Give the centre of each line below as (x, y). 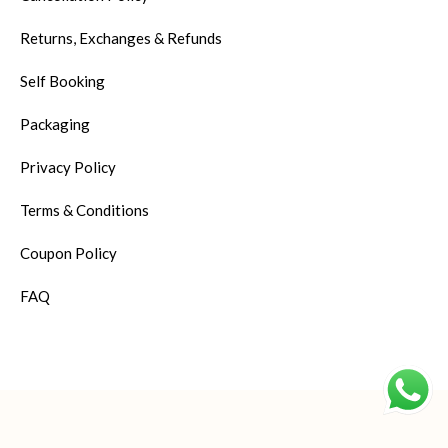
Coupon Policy (68, 253)
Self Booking (62, 81)
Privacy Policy (67, 167)
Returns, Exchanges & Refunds (120, 38)
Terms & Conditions (84, 210)
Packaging (54, 124)
